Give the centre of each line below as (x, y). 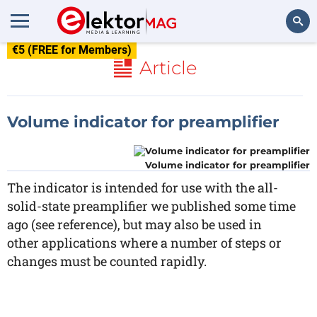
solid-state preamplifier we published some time (151, 206)
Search (288, 60)
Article (168, 68)
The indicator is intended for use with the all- (143, 188)
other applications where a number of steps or (144, 243)
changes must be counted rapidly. (107, 261)
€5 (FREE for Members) (72, 50)
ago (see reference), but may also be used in (134, 224)
